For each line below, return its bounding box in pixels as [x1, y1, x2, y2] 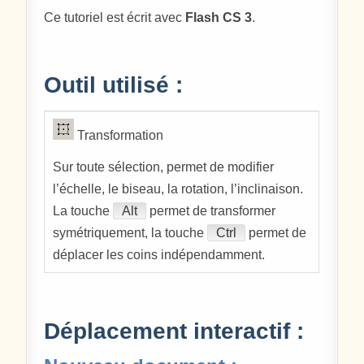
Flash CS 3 [185, 11, 253, 25]
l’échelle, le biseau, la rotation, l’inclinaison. [53, 181, 304, 196]
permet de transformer [146, 203, 276, 218]
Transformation [74, 128, 164, 142]
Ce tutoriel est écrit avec [44, 11, 186, 25]
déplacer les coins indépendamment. [53, 247, 266, 262]
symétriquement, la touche [53, 225, 208, 240]
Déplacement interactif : [44, 318, 305, 344]
